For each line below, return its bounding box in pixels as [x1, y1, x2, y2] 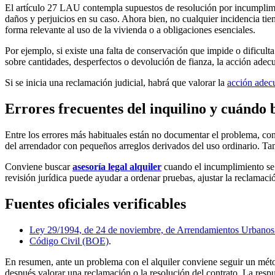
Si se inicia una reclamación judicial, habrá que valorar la [5, 77, 227, 88]
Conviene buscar [5, 161, 72, 172]
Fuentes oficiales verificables [5, 196, 186, 212]
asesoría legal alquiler [72, 161, 161, 172]
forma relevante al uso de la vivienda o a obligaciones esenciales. [5, 25, 255, 36]
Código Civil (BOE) [29, 236, 109, 247]
